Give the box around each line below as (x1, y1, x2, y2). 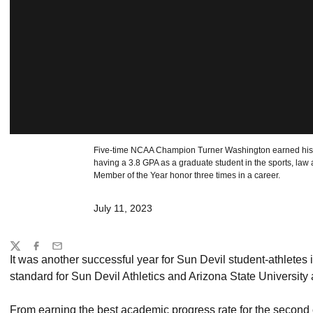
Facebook (30, 246, 74, 258)
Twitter (9, 246, 38, 258)
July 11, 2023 (94, 203, 152, 214)
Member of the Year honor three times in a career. (94, 170, 280, 180)
